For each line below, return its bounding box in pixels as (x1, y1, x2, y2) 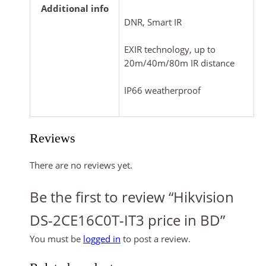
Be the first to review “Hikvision (30, 187, 234, 207)
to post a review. (121, 232, 191, 245)
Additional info (40, 2, 109, 14)
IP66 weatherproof (124, 84, 201, 97)
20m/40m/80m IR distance (124, 57, 235, 69)
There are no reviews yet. (30, 159, 132, 171)
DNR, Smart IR (124, 15, 182, 28)
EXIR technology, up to (124, 43, 216, 56)
